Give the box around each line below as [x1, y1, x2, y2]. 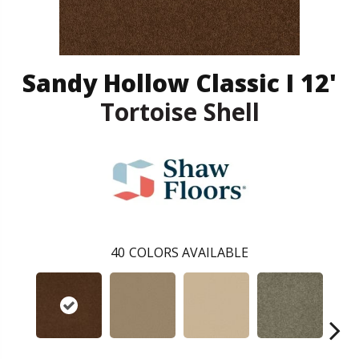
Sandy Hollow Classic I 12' [22, 66, 337, 99]
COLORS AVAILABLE [129, 243, 248, 261]
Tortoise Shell [99, 95, 260, 128]
